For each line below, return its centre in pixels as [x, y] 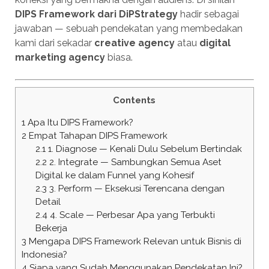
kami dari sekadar [54, 43]
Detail [48, 202]
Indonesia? [44, 255]
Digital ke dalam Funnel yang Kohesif [114, 176]
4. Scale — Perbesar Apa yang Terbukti [131, 215]
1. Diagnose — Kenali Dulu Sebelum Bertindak [144, 149]
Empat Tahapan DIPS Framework [97, 136]
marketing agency [60, 57]
